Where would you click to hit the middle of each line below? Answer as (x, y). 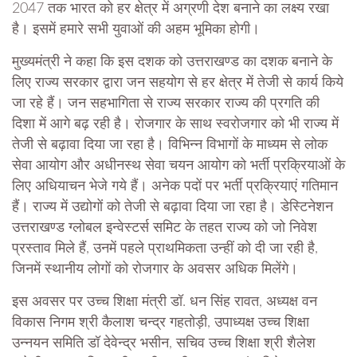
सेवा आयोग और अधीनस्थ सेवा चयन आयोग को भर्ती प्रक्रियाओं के (178, 165)
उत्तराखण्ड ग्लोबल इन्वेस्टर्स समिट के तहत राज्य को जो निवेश (165, 228)
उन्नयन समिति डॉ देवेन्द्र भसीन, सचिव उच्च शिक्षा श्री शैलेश (164, 343)
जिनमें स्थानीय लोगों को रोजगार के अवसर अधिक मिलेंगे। (155, 269)
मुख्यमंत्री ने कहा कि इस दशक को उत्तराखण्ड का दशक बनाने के (172, 62)
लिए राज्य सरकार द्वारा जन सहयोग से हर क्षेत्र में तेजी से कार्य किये (178, 82)
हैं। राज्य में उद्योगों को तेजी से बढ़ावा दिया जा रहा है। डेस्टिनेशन (173, 207)
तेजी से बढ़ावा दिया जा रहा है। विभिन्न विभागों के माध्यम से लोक (170, 145)
